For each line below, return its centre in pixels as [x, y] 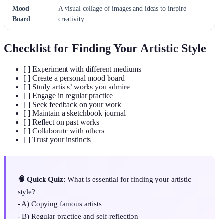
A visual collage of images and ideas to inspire [122, 9]
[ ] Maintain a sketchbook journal [75, 113]
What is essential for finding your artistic [128, 179]
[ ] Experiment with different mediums [82, 69]
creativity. [72, 19]
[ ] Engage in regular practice [68, 96]
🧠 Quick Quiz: [42, 179]
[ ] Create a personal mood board [74, 78]
